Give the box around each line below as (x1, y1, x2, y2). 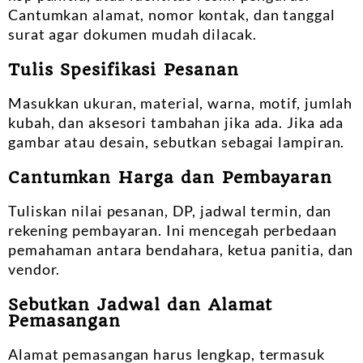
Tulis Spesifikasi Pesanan (8, 59, 239, 79)
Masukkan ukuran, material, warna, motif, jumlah (8, 93, 353, 112)
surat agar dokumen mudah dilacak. (8, 24, 257, 43)
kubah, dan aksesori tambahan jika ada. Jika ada (8, 113, 344, 131)
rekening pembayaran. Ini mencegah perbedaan (8, 220, 337, 239)
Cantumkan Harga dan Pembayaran (8, 167, 332, 187)
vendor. (8, 259, 61, 278)
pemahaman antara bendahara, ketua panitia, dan (8, 240, 354, 258)
